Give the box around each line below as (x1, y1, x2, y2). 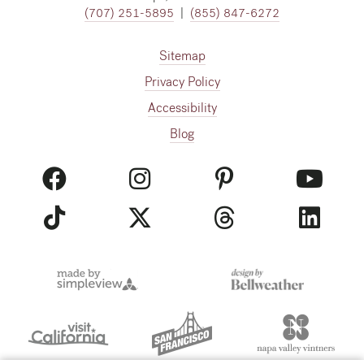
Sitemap (158, 47, 206, 65)
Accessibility (147, 99, 217, 117)
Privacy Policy (144, 73, 220, 91)
